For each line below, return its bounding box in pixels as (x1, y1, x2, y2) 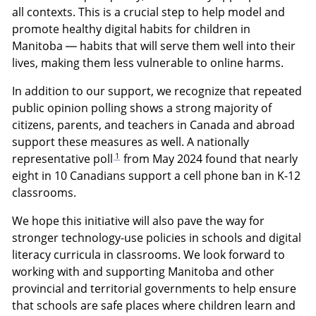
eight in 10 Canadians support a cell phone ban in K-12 (12, 168, 301, 184)
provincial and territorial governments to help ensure (12, 280, 297, 296)
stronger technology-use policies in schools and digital (12, 229, 302, 245)
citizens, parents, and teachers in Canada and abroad (12, 117, 296, 133)
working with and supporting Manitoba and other (12, 263, 275, 279)
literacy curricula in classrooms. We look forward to (12, 246, 286, 262)
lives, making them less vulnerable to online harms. (12, 55, 284, 71)
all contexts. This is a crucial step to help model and (12, 4, 286, 20)
